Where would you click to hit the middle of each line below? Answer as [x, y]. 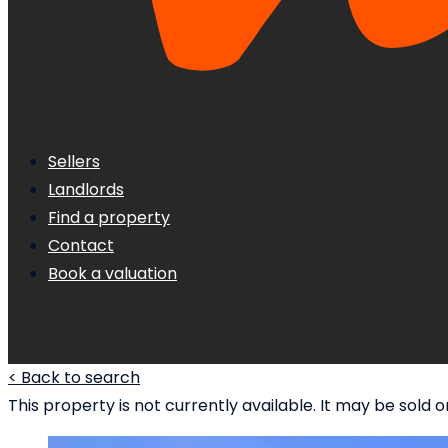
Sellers [74, 162]
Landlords [86, 190]
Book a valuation [112, 274]
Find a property [109, 218]
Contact [81, 246]
